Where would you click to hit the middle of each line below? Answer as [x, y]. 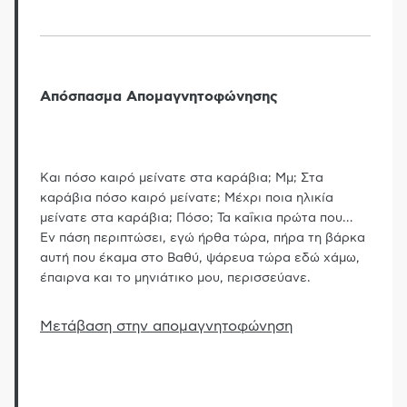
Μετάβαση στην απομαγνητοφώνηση [166, 326]
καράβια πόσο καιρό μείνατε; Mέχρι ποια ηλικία [187, 198]
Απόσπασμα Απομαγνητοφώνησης [159, 96]
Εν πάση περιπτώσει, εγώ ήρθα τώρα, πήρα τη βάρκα [203, 238]
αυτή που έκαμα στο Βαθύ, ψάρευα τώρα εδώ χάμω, [200, 258]
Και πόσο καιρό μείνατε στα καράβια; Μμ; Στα [182, 178]
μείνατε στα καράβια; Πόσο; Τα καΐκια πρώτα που [191, 218]
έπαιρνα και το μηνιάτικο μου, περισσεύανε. [175, 278]
